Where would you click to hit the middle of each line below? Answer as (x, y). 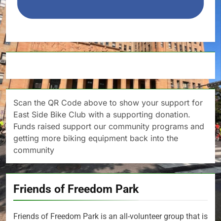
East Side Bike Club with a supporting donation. (102, 115)
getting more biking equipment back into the (96, 138)
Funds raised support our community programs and (109, 127)
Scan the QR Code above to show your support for (108, 103)
